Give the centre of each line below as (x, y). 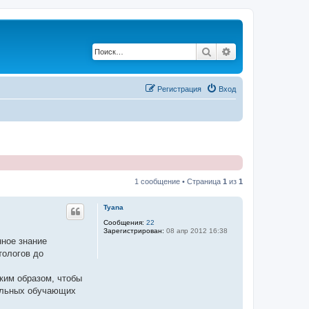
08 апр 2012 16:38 (196, 230)
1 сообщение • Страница (179, 181)
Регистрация (179, 89)
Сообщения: (124, 222)
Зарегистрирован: (134, 230)
